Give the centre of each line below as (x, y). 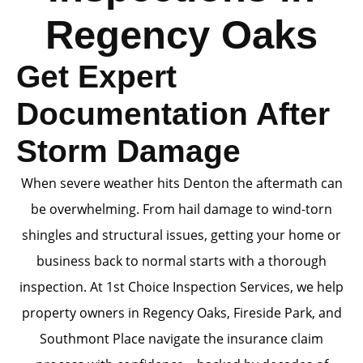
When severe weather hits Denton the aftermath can (181, 183)
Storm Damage (128, 151)
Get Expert (96, 77)
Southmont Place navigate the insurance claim (181, 339)
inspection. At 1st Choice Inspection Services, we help (181, 287)
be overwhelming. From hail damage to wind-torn (181, 209)
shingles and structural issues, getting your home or (181, 235)
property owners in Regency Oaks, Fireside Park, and (181, 313)
